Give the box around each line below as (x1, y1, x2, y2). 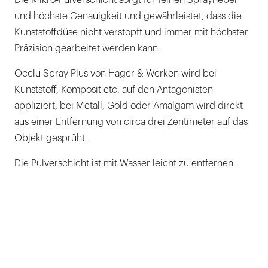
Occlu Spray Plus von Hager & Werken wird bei (14, 69, 217, 78)
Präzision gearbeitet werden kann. (14, 44, 160, 53)
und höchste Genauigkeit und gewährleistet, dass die (14, 11, 242, 21)
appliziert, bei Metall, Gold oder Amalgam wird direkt (14, 101, 243, 111)
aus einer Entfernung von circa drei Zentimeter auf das (14, 117, 248, 127)
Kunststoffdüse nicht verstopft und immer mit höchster (14, 28, 248, 37)
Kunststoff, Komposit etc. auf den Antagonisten (14, 85, 213, 95)
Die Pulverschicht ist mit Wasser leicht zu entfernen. (14, 159, 236, 168)
